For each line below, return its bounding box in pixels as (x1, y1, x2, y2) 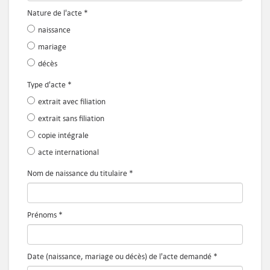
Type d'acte (27, 80, 66, 90)
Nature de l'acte (27, 8, 82, 18)
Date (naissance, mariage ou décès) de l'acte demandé (27, 251, 212, 262)
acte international (38, 147, 99, 157)
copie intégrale (38, 130, 89, 140)
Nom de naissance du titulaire (27, 168, 127, 178)
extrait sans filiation (38, 113, 104, 124)
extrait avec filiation (38, 96, 105, 107)
